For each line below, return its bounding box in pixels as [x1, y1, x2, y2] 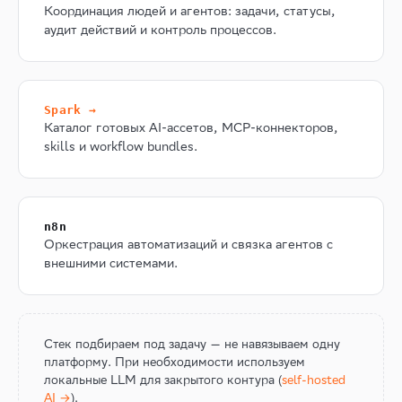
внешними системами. [44, 255, 178, 271]
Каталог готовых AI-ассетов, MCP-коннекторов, [44, 119, 338, 135]
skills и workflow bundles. [44, 138, 197, 154]
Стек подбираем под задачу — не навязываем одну [44, 336, 340, 352]
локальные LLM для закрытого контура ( [44, 372, 282, 388]
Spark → [44, 103, 96, 117]
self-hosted [282, 372, 345, 388]
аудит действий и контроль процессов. [44, 22, 276, 38]
